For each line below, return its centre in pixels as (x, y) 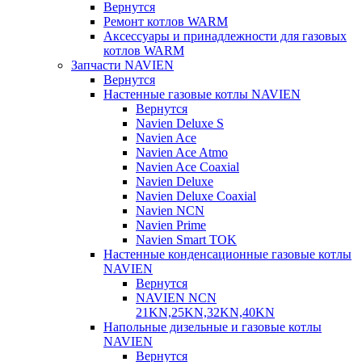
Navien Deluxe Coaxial (196, 196)
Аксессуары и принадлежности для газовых (225, 36)
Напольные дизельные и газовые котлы (213, 327)
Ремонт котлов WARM (166, 21)
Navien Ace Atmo (182, 152)
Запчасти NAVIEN (122, 65)
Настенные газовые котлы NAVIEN (202, 94)
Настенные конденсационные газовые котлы (227, 254)
